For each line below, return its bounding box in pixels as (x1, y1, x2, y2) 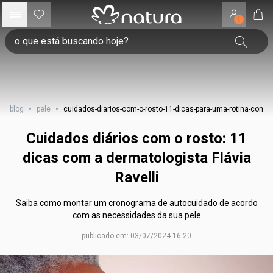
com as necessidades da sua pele (72, 210, 201, 220)
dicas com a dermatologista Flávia (22, 149, 251, 166)
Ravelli (114, 169, 159, 186)
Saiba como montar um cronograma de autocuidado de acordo (15, 198, 258, 208)
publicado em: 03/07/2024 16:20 (82, 232, 191, 240)
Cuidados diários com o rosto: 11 (26, 130, 247, 147)
